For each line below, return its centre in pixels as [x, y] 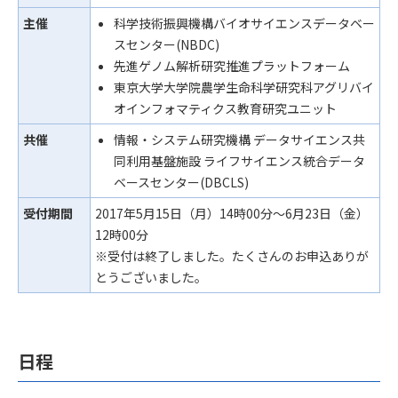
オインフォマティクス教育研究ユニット [225, 108]
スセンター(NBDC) [167, 44]
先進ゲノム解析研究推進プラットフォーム [232, 66]
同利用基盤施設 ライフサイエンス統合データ [239, 161]
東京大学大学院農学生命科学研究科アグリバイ [244, 87]
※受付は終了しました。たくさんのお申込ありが [232, 256]
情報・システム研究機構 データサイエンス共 [239, 139]
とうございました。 [151, 277]
